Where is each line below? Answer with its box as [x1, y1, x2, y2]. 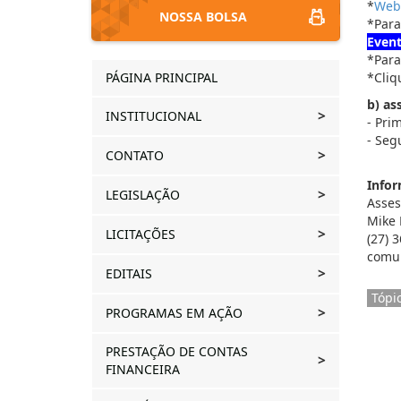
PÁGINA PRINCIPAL [106, 69, 218, 87]
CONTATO [106, 147, 167, 165]
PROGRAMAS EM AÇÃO [106, 304, 246, 322]
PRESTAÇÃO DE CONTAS [106, 343, 248, 361]
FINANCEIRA [106, 361, 183, 379]
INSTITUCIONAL [106, 107, 205, 125]
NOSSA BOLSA [158, 7, 247, 25]
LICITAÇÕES [106, 226, 179, 243]
